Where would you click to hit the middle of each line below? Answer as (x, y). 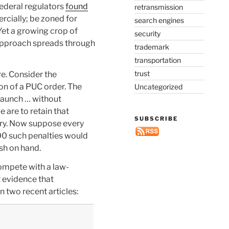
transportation (157, 60)
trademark (152, 47)
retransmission (158, 7)
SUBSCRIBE (156, 119)
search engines (159, 20)
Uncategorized (158, 86)
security (147, 33)
